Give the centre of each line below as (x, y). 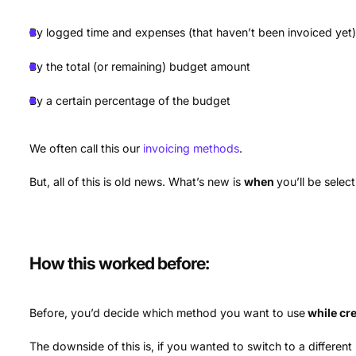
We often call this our (87, 148)
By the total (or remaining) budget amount (140, 66)
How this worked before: (120, 263)
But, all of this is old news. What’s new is (137, 181)
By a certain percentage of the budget (130, 100)
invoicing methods (192, 148)
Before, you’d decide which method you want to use (168, 312)
